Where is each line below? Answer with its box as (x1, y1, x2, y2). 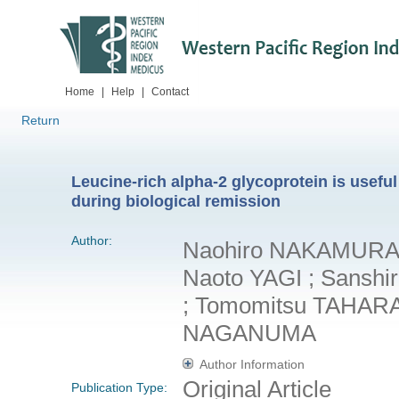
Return (21, 113, 60, 127)
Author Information (199, 356, 305, 371)
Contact (151, 85, 189, 98)
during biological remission (71, 192, 281, 210)
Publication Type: (71, 379, 167, 395)
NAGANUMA (182, 319, 316, 346)
